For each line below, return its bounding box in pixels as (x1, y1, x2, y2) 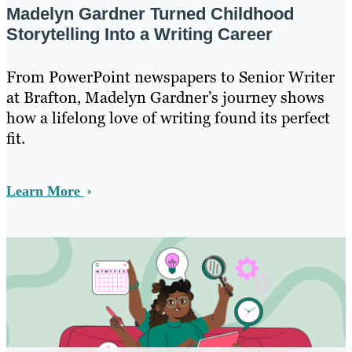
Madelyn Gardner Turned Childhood (6, 4, 294, 24)
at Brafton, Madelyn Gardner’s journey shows (6, 87, 324, 108)
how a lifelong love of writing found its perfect (6, 108, 330, 129)
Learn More (6, 183, 84, 200)
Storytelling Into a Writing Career (6, 24, 273, 45)
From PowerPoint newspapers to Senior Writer (6, 67, 335, 88)
